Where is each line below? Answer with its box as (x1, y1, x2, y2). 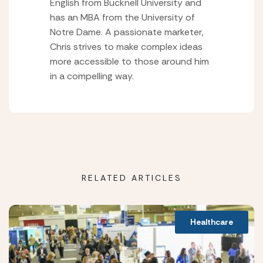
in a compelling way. (50, 70, 134, 83)
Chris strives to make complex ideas (50, 41, 203, 53)
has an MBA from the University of (50, 11, 195, 24)
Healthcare (190, 217, 233, 228)
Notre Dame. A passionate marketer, (50, 26, 204, 39)
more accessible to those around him (50, 55, 209, 68)
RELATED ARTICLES (81, 173, 182, 184)
